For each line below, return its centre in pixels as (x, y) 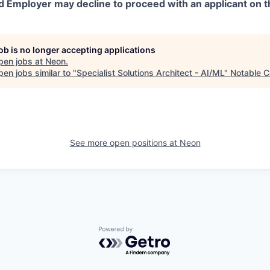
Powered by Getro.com (151, 232)
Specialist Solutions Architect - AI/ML (150, 73)
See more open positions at (124, 143)
